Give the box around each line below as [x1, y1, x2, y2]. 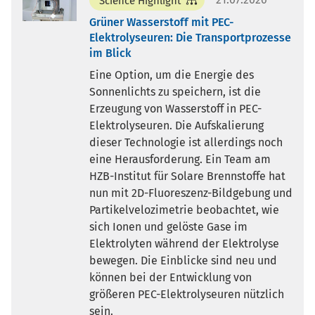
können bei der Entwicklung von [89, 270, 252, 284]
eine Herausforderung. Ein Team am [89, 152, 271, 166]
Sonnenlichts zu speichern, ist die [89, 84, 261, 98]
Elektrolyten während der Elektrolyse [89, 236, 279, 250]
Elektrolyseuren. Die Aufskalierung [89, 118, 264, 132]
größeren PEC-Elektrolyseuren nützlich [89, 287, 284, 301]
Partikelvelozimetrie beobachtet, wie [89, 202, 279, 217]
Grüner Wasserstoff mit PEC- [89, 15, 233, 29]
